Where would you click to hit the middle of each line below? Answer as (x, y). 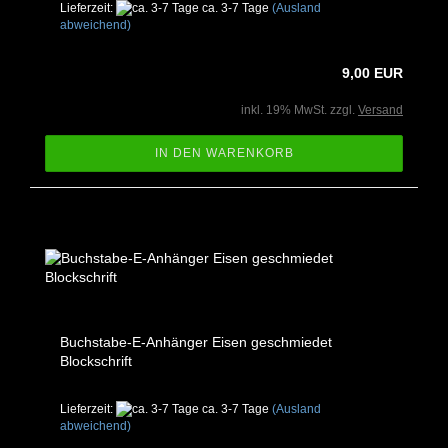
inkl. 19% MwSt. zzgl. (299, 110)
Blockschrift (96, 361)
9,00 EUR (372, 73)
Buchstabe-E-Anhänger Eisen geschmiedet (196, 342)
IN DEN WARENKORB (224, 153)
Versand (380, 110)
